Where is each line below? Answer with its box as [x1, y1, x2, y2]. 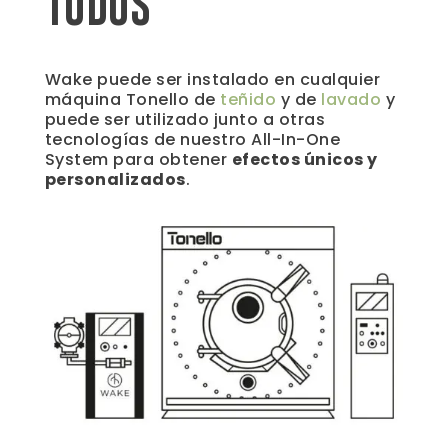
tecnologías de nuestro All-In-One [44, 127, 341, 151]
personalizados [44, 167, 186, 191]
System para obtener [44, 147, 232, 171]
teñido [220, 87, 277, 111]
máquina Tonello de [44, 87, 221, 111]
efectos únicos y [231, 147, 378, 171]
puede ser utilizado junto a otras [44, 107, 326, 131]
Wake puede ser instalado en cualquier [44, 67, 381, 91]
